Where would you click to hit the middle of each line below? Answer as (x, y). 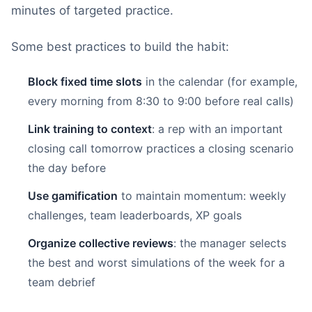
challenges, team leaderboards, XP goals (135, 215)
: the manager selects (230, 243)
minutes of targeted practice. (92, 10)
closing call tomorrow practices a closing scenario (161, 148)
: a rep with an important (217, 129)
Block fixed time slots (85, 81)
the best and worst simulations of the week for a (156, 263)
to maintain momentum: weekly (202, 196)
